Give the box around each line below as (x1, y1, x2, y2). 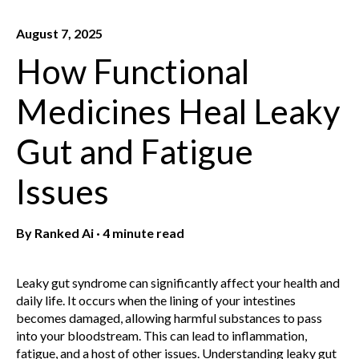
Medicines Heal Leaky (16, 91, 341, 132)
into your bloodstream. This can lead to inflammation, (16, 328, 307, 344)
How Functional (16, 51, 249, 92)
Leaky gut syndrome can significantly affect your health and (16, 275, 340, 291)
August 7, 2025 (16, 25, 103, 41)
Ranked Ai (34, 225, 94, 241)
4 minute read (103, 225, 184, 241)
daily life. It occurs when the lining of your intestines (16, 292, 296, 309)
